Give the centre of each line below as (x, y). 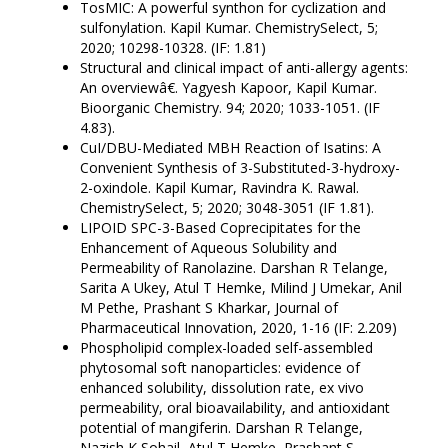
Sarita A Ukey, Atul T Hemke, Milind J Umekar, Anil (241, 288)
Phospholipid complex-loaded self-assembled (226, 348)
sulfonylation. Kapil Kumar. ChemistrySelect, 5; (229, 28)
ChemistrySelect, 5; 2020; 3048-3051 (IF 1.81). (227, 208)
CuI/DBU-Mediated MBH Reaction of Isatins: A (230, 148)
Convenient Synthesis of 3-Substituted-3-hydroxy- (240, 168)
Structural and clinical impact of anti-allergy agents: (244, 68)
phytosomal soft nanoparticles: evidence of (220, 368)
